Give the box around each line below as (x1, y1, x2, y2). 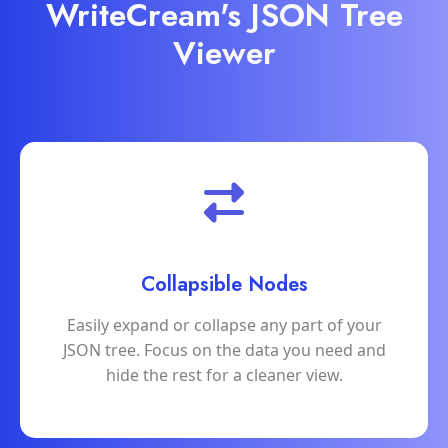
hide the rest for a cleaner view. (105, 364, 343, 387)
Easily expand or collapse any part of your (66, 314, 382, 337)
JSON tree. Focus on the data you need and (62, 339, 386, 362)
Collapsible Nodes (140, 270, 308, 300)
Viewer (172, 30, 276, 77)
